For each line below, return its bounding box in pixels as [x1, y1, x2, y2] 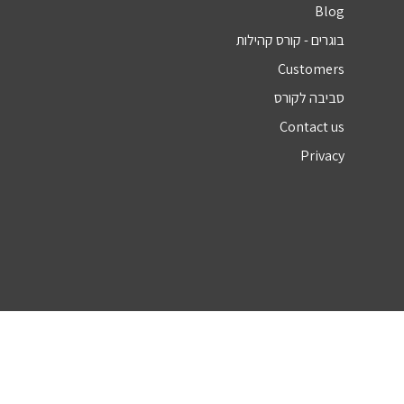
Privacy [300, 146, 345, 165]
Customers [278, 60, 345, 78]
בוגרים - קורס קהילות [236, 31, 345, 50]
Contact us [280, 117, 345, 136]
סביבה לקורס [274, 88, 345, 107]
